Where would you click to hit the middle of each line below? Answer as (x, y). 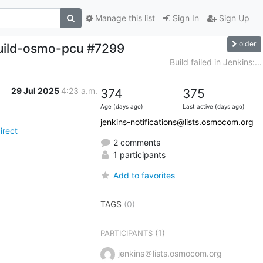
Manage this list (124, 18)
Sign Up (233, 18)
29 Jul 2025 (36, 90)
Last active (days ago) (213, 106)
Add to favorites (144, 175)
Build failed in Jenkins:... (215, 62)
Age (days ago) (122, 106)
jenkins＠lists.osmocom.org (170, 253)
